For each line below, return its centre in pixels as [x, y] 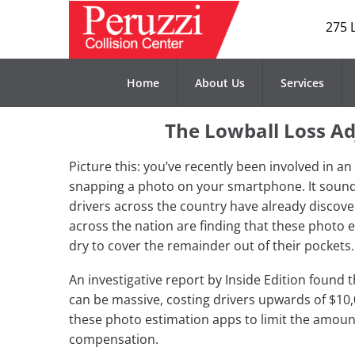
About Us [219, 83]
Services [302, 83]
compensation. [114, 340]
